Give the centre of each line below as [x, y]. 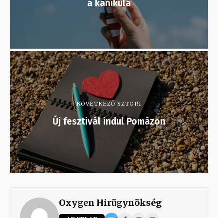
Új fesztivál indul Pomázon [109, 122]
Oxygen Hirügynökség [110, 203]
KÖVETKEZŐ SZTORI [109, 104]
